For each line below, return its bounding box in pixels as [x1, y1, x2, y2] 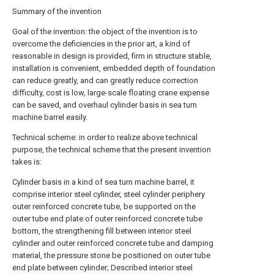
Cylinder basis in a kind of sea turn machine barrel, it [12, 177, 194, 187]
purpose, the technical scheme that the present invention [12, 145, 211, 154]
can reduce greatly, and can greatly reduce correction [12, 76, 198, 85]
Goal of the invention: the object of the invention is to [12, 27, 198, 36]
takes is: [12, 157, 42, 166]
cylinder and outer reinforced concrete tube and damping [12, 239, 213, 248]
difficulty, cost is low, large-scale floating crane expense [12, 88, 209, 97]
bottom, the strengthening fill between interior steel [12, 226, 191, 235]
